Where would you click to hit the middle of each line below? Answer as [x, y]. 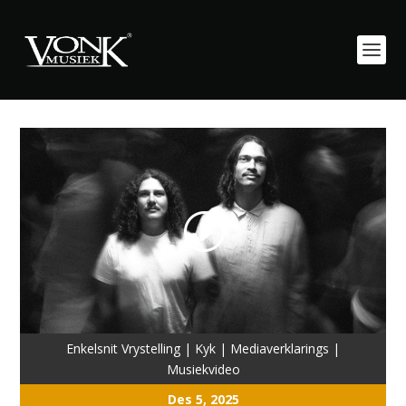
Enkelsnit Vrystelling [123, 348]
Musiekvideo [203, 369]
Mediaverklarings [280, 348]
